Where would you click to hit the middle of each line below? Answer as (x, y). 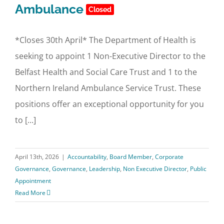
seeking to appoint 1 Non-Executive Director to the (110, 56)
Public (198, 169)
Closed (100, 9)
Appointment (33, 181)
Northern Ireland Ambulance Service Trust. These (108, 88)
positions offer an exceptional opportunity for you (109, 104)
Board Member (131, 157)
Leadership (104, 169)
